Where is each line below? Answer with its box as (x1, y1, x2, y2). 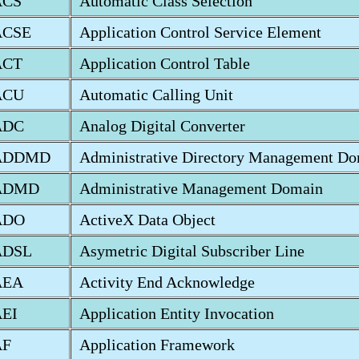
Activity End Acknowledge (79, 273, 255, 291)
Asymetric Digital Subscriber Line (79, 242, 305, 260)
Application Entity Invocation (79, 305, 274, 322)
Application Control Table (79, 54, 250, 72)
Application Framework (79, 336, 235, 353)
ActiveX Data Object (79, 211, 216, 228)
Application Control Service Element (79, 23, 321, 41)
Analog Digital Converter (79, 117, 245, 135)
